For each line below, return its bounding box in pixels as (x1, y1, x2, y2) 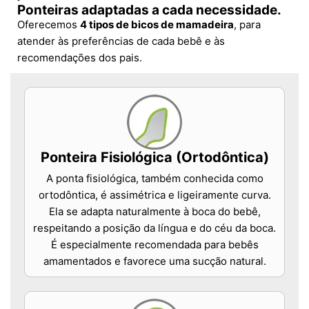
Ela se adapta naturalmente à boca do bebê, (48, 205, 261, 219)
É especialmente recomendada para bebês (50, 238, 259, 252)
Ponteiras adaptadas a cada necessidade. (17, 2, 281, 19)
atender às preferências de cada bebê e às (17, 34, 225, 48)
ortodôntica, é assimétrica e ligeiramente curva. (38, 188, 271, 202)
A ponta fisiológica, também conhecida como (46, 172, 263, 186)
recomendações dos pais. (17, 51, 142, 65)
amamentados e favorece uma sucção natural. (43, 255, 266, 268)
